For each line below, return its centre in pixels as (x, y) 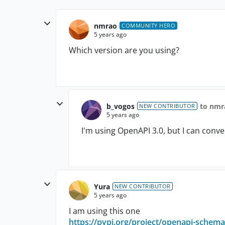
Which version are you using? (124, 50)
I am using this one (105, 211)
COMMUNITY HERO (148, 25)
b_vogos (121, 106)
